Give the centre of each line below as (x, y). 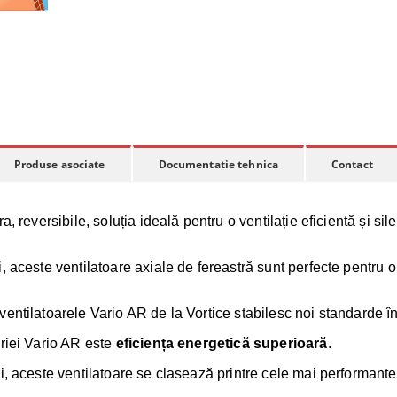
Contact (352, 164)
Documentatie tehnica (218, 164)
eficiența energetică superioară (222, 343)
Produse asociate (59, 164)
